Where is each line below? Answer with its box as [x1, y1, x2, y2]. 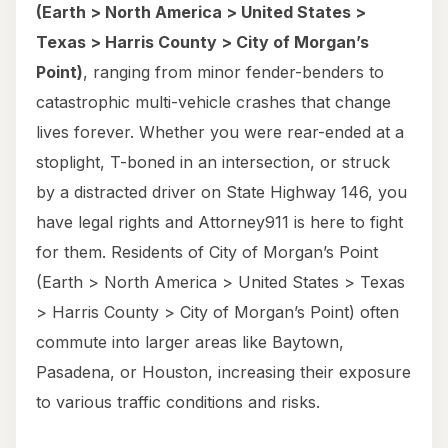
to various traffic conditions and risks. [36, 392, 320, 413]
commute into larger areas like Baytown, [36, 332, 344, 353]
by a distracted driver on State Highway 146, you [36, 182, 407, 203]
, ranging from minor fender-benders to [83, 62, 384, 83]
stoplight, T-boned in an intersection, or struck [36, 152, 390, 173]
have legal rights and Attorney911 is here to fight [36, 212, 403, 233]
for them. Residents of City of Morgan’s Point [36, 242, 378, 263]
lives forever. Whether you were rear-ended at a [36, 122, 404, 143]
